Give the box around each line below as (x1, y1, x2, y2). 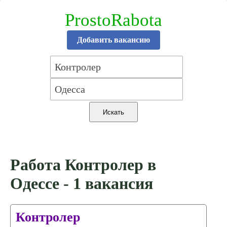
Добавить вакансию (77, 35, 150, 44)
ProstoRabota (65, 10, 162, 30)
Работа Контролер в (10, 156, 156, 174)
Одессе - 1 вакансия (10, 174, 153, 193)
